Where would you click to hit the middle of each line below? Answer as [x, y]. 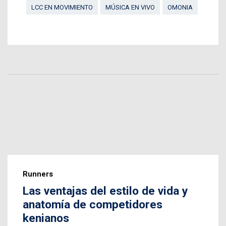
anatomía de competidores [93, 205]
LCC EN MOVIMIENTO [62, 8]
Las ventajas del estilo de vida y [105, 191]
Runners [38, 174]
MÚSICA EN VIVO [130, 8]
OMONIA [180, 8]
